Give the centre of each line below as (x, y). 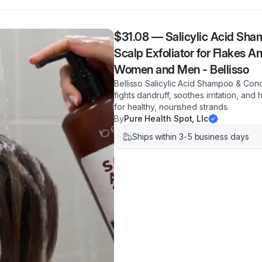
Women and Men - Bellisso (181, 70)
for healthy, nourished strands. (172, 107)
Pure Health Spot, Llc (166, 118)
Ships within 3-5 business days (191, 137)
